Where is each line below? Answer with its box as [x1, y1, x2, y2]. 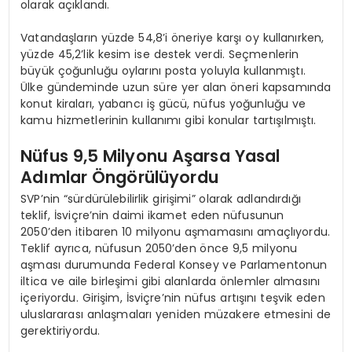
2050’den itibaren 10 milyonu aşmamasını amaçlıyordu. [20, 224, 330, 240]
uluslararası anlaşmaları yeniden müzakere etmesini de [20, 306, 332, 323]
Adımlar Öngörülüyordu [20, 165, 218, 189]
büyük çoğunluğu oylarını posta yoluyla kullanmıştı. [20, 62, 306, 79]
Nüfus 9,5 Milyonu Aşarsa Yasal [20, 144, 280, 167]
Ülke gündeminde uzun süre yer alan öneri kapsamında [20, 79, 332, 95]
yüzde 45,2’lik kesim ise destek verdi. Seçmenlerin [20, 46, 299, 62]
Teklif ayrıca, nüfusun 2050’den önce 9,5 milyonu [20, 240, 298, 257]
